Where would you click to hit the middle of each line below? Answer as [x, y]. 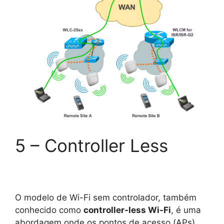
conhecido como [49, 210]
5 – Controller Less [91, 146]
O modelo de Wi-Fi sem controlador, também [106, 197]
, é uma [186, 210]
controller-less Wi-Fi [127, 210]
